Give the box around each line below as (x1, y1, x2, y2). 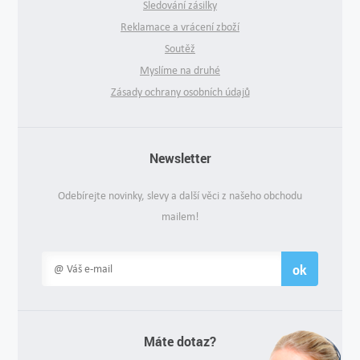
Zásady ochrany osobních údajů (110, 84, 250, 99)
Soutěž (165, 41, 195, 55)
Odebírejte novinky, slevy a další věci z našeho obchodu (58, 188, 302, 202)
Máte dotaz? (144, 332, 216, 350)
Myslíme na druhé (140, 63, 220, 77)
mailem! (161, 209, 199, 223)
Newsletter (149, 149, 211, 166)
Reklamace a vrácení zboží (121, 19, 239, 34)
